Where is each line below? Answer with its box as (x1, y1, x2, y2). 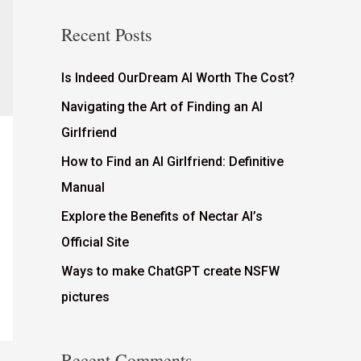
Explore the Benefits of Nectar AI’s (61, 208, 263, 224)
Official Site (61, 234, 129, 250)
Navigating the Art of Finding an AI (61, 98, 263, 114)
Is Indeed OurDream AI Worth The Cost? (61, 69, 295, 85)
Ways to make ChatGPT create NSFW (61, 263, 280, 279)
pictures (61, 288, 110, 305)
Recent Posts (61, 22, 152, 46)
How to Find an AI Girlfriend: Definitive (61, 153, 284, 169)
